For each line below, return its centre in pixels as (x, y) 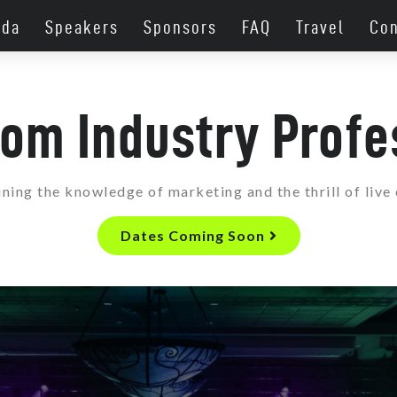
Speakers (82, 27)
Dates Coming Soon (192, 235)
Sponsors (181, 27)
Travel (321, 27)
